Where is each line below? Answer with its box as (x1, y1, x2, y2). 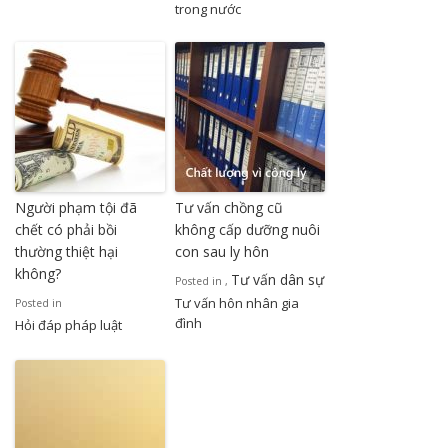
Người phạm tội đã (15, 197, 137, 217)
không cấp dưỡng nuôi (175, 219, 320, 239)
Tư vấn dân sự (231, 269, 324, 289)
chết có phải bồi (15, 219, 117, 239)
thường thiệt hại (15, 241, 118, 261)
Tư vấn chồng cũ (175, 197, 283, 217)
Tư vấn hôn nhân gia (175, 293, 299, 312)
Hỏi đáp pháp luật (15, 315, 122, 334)
